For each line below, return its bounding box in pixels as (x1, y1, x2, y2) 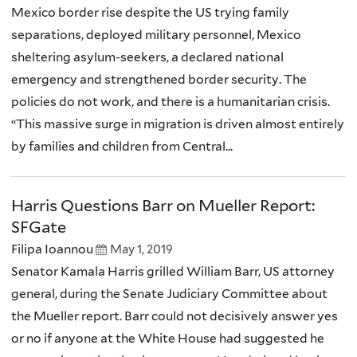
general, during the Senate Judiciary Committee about (11, 286, 328, 302)
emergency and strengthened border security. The (11, 71, 307, 87)
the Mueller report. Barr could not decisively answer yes (11, 308, 338, 324)
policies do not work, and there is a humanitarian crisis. (11, 93, 330, 109)
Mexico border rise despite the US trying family (11, 4, 289, 20)
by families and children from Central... (11, 138, 233, 154)
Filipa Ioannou (11, 241, 96, 257)
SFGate (11, 218, 66, 237)
